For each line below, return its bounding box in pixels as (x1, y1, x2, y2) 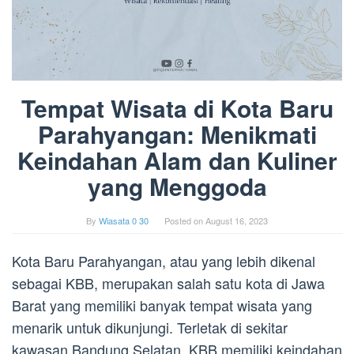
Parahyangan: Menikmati (37, 117, 317, 152)
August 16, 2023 (205, 214, 268, 228)
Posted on (164, 214, 205, 228)
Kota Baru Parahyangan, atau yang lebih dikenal (12, 250, 315, 272)
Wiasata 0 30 (99, 214, 149, 228)
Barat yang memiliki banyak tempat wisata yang (12, 295, 312, 316)
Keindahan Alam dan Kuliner (17, 143, 337, 178)
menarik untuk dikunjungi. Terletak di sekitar (12, 317, 288, 338)
